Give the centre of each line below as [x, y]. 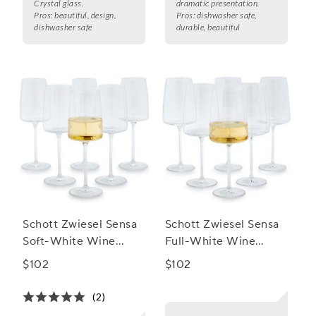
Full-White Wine [210, 242]
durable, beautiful [208, 28]
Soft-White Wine [69, 242]
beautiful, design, [85, 16]
